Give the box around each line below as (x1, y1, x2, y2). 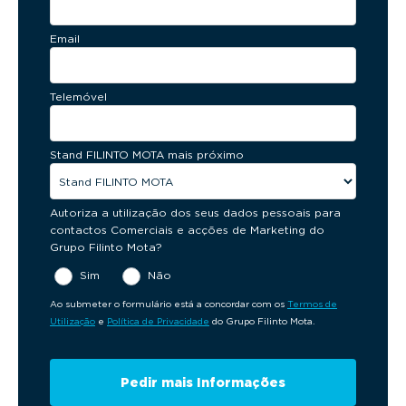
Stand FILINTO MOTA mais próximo (50, 148, 244, 162)
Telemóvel (50, 90, 107, 104)
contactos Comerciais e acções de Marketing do (50, 223, 324, 237)
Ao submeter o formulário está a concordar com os (50, 298, 287, 310)
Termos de (287, 298, 337, 310)
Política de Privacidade (107, 315, 209, 327)
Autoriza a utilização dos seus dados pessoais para (50, 206, 341, 220)
